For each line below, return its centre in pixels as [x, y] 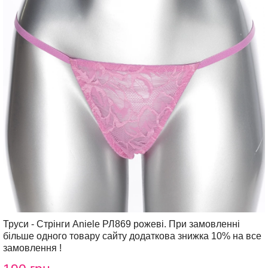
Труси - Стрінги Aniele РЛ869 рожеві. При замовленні [121, 224]
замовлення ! [32, 248]
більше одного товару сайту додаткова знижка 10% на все [132, 236]
